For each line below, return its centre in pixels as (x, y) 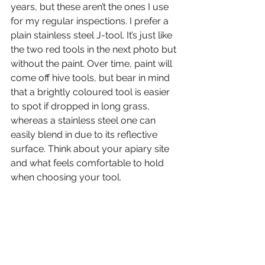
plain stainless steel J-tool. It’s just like (93, 35)
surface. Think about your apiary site (91, 149)
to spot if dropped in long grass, (81, 106)
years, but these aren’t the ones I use (91, 7)
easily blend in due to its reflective (85, 135)
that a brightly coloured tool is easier (91, 92)
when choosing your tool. (66, 177)
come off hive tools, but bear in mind (91, 78)
